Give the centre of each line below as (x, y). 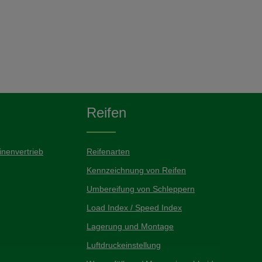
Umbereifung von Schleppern (141, 189)
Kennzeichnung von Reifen (136, 170)
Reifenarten (108, 152)
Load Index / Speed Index (134, 208)
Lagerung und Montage (130, 227)
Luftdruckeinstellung (124, 245)
